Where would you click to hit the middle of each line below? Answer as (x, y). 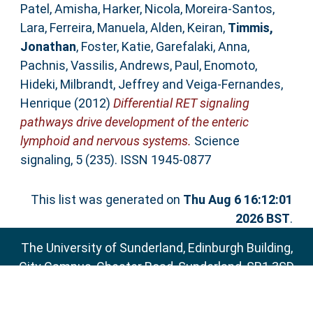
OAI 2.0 (146, 304)
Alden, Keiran (186, 28)
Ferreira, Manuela (97, 28)
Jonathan (48, 47)
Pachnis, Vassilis (67, 66)
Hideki (37, 85)
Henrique (45, 103)
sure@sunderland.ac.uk (175, 285)
